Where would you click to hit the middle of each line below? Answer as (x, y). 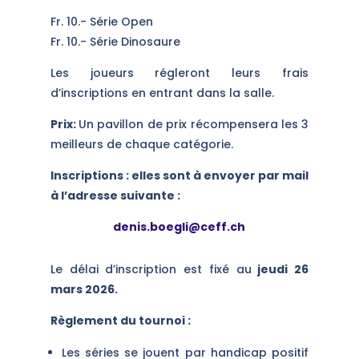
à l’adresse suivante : (115, 195)
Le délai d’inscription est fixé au (151, 269)
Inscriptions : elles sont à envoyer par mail (179, 175)
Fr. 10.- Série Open (101, 21)
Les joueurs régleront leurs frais (179, 73)
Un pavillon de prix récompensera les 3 (194, 124)
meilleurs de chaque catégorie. (141, 144)
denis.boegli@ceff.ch (179, 226)
